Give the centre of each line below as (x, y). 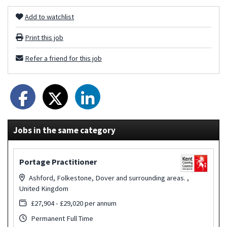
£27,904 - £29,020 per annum (73, 203)
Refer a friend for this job (63, 59)
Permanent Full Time (62, 219)
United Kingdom (44, 188)
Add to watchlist (49, 17)
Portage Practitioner (58, 161)
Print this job (44, 38)
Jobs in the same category (64, 130)
